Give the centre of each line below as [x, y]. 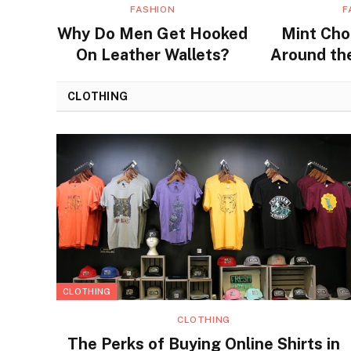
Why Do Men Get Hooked [153, 34]
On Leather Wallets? [153, 55]
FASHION [153, 10]
